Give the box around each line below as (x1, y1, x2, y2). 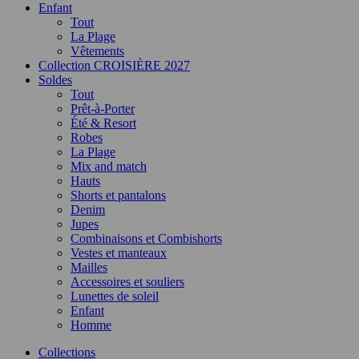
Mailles (71, 260, 107, 274)
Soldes (38, 73, 72, 87)
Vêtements (71, 44, 124, 58)
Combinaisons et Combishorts (71, 232, 222, 245)
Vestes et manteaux (71, 246, 167, 260)
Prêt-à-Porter (71, 102, 135, 115)
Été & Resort (71, 116, 136, 130)
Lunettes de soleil (71, 289, 159, 303)
